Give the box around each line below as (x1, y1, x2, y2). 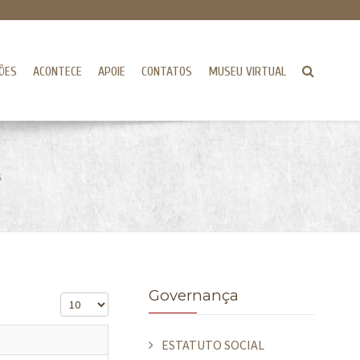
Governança (149, 286, 239, 305)
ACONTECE (32, 64, 82, 79)
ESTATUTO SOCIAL (162, 337, 264, 353)
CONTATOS (141, 64, 192, 79)
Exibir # (60, 294, 100, 310)
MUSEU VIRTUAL (207, 64, 286, 79)
